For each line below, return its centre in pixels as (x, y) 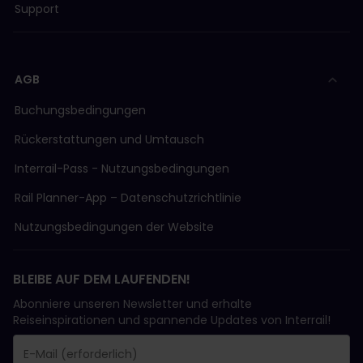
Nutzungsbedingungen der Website (114, 227)
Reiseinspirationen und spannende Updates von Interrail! (172, 320)
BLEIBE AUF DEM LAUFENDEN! (102, 280)
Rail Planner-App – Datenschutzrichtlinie (128, 198)
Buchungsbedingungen (80, 111)
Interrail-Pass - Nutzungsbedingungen (122, 169)
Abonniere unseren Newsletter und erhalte (132, 304)
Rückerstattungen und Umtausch (109, 140)
